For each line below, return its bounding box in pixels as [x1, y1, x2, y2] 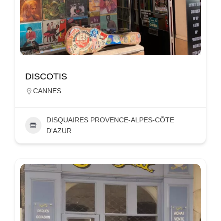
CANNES [33, 86, 61, 95]
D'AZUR [46, 126, 72, 135]
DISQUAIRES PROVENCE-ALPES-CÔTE [46, 115, 174, 124]
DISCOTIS [25, 71, 67, 81]
